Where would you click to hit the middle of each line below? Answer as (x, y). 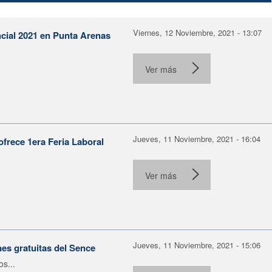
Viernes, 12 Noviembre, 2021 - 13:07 (197, 32)
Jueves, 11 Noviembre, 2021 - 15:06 (197, 245)
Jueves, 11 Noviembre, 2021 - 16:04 (197, 138)
